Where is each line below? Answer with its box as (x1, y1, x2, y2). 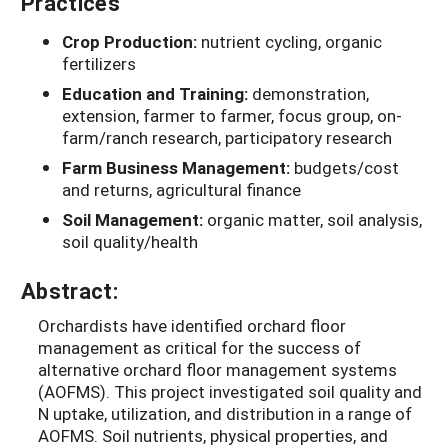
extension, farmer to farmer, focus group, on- (62, 104, 402, 128)
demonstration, (252, 82, 369, 106)
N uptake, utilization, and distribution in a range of (38, 402, 412, 426)
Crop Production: (62, 30, 201, 54)
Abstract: (21, 276, 118, 306)
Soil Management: (62, 208, 207, 232)
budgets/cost (294, 156, 399, 180)
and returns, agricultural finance (62, 178, 301, 202)
